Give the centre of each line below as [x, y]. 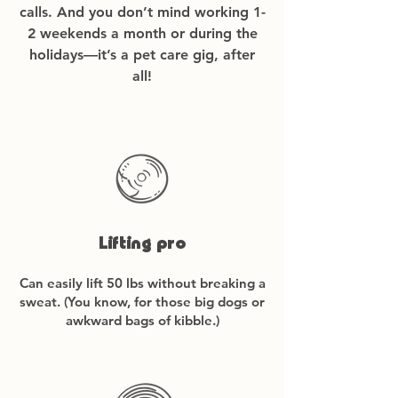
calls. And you [68, 12]
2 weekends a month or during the [142, 33]
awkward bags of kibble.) [142, 320]
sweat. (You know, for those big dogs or [142, 302]
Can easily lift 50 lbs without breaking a [142, 283]
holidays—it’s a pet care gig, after [142, 55]
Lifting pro [142, 246]
